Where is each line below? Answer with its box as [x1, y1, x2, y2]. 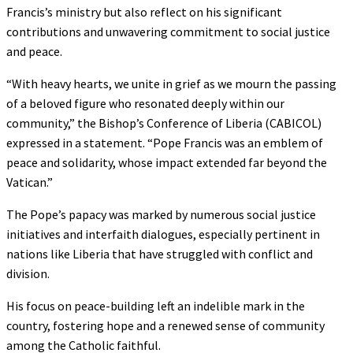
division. [6, 265, 50, 281]
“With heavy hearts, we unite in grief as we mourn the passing [6, 75, 336, 91]
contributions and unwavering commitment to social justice [6, 23, 330, 39]
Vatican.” [6, 173, 53, 190]
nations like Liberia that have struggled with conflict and [6, 245, 313, 262]
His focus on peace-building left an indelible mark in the [6, 297, 305, 314]
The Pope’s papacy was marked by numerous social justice [6, 206, 316, 222]
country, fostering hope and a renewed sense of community [6, 317, 325, 333]
